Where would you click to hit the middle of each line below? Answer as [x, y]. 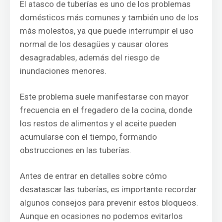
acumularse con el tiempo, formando [88, 137]
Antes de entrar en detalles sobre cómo [93, 176]
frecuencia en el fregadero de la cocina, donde [106, 110]
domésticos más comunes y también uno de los [109, 17]
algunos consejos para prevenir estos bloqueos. [109, 203]
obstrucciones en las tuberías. [76, 150]
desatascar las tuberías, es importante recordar [108, 189]
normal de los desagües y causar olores [94, 44]
